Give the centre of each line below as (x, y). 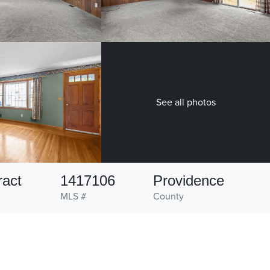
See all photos (186, 103)
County (169, 197)
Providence (189, 181)
